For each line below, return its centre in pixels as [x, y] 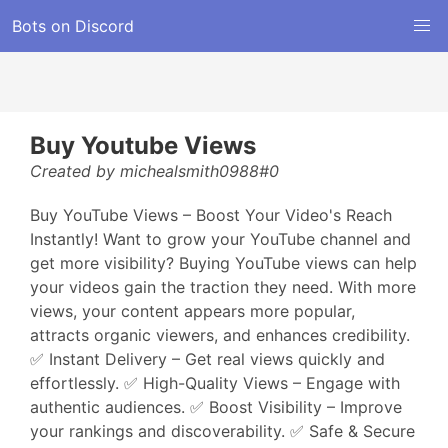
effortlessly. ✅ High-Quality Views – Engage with [215, 383]
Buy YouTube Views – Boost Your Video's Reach [211, 215]
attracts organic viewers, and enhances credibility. [220, 335]
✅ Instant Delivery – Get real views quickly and [207, 359]
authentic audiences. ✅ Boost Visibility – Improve [216, 407]
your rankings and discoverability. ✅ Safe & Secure [222, 431]
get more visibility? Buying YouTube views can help [223, 263]
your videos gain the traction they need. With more [223, 287]
